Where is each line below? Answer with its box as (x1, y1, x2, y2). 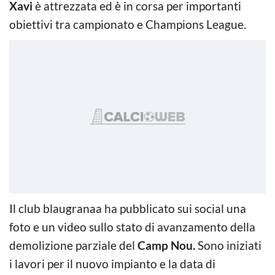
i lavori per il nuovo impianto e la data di (9, 256, 215, 271)
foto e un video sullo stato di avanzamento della (9, 219, 255, 234)
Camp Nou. (137, 238, 195, 252)
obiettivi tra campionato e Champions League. (9, 17, 246, 31)
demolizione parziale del (9, 238, 137, 252)
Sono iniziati (195, 238, 261, 252)
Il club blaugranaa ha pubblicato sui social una (9, 201, 246, 215)
